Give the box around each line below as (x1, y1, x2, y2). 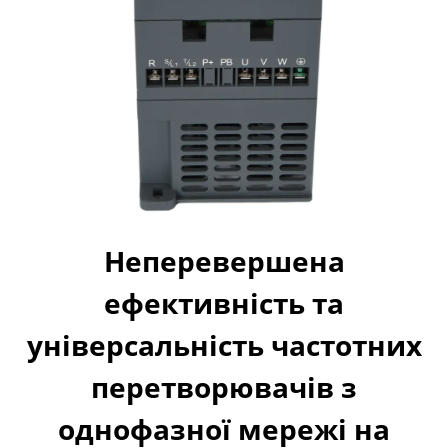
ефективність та (104, 284, 344, 322)
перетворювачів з (91, 368, 357, 406)
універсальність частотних (26, 326, 422, 364)
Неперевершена (103, 242, 345, 280)
